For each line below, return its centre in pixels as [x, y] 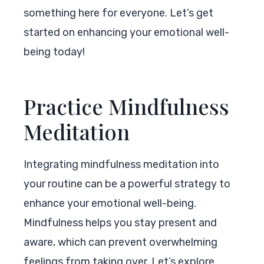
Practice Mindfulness [126, 106]
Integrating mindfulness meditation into [121, 164]
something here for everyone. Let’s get [118, 13]
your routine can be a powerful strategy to [127, 184]
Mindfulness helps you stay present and [120, 222]
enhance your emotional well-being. [110, 203]
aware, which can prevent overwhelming [121, 242]
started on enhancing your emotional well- [126, 32]
